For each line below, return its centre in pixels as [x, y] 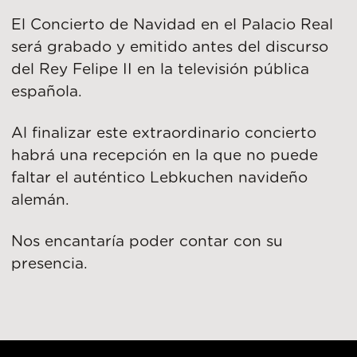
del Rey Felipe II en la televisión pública [161, 70]
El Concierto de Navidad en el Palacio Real [173, 25]
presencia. [50, 264]
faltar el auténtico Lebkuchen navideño [160, 178]
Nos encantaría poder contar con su [147, 241]
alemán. [41, 200]
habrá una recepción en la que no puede [165, 156]
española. [47, 92]
